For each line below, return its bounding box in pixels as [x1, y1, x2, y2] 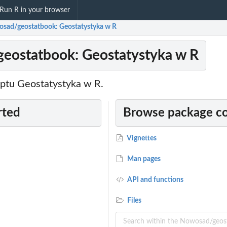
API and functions [126, 176, 184, 184]
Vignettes [126, 135, 157, 142]
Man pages [126, 156, 161, 163]
